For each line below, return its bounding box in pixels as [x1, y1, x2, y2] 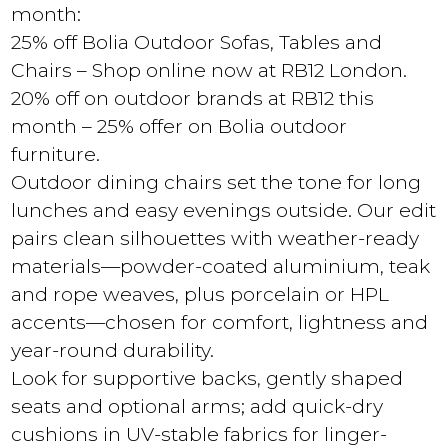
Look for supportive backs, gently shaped [11, 366, 404, 391]
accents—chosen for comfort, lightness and [11, 310, 429, 335]
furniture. [11, 142, 101, 167]
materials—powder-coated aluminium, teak [11, 254, 431, 279]
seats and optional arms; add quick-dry [11, 394, 384, 419]
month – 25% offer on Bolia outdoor [11, 114, 348, 139]
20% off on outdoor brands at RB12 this [11, 86, 375, 111]
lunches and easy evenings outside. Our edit [11, 198, 437, 223]
